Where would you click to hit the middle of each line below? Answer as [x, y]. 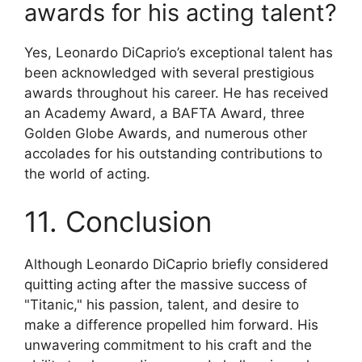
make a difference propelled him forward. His [171, 325]
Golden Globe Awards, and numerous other [166, 133]
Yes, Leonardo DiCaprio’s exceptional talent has [179, 52]
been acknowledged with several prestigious [169, 72]
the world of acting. [87, 173]
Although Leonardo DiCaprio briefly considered [177, 265]
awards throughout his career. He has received [177, 93]
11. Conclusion [118, 222]
